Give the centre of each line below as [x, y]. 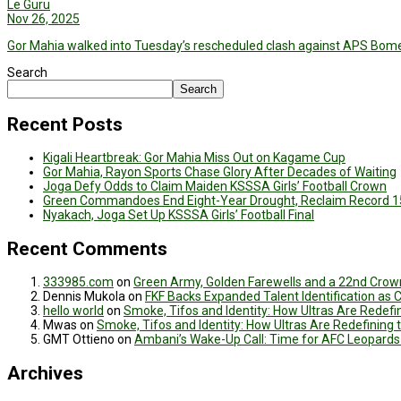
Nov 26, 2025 [43, 18]
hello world [73, 311]
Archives [45, 373]
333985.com [78, 282]
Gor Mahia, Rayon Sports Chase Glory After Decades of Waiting [220, 172]
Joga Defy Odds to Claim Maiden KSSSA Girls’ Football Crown [215, 187]
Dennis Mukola [84, 297]
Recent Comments [87, 248]
